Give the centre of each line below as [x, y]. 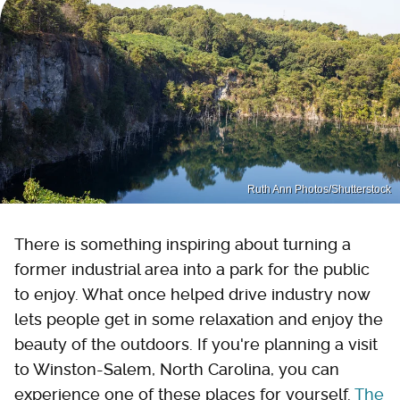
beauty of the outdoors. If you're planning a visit [196, 344]
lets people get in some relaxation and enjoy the [199, 319]
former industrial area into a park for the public [192, 269]
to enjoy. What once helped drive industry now [192, 294]
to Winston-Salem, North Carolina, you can [177, 369]
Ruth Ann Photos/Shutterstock [319, 189]
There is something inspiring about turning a [183, 244]
